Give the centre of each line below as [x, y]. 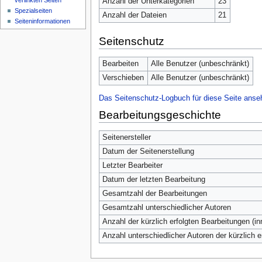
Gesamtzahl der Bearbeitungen [154, 193]
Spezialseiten [34, 11]
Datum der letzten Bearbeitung [154, 179]
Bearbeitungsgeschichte [160, 115]
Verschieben [123, 77]
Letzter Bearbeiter [132, 165]
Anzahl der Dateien [134, 15]
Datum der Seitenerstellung [148, 151]
